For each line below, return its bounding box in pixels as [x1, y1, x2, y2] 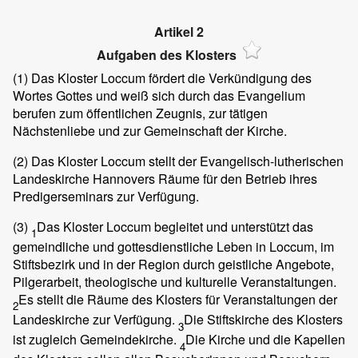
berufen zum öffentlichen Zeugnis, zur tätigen [13, 103, 268, 122]
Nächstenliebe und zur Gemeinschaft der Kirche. [13, 121, 287, 140]
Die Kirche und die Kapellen [185, 330, 345, 349]
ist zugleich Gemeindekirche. [13, 330, 180, 349]
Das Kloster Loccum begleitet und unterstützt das [37, 217, 313, 236]
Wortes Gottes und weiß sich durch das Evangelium [13, 86, 305, 105]
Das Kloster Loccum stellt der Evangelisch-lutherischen [28, 151, 344, 170]
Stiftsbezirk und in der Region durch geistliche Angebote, [13, 254, 334, 273]
